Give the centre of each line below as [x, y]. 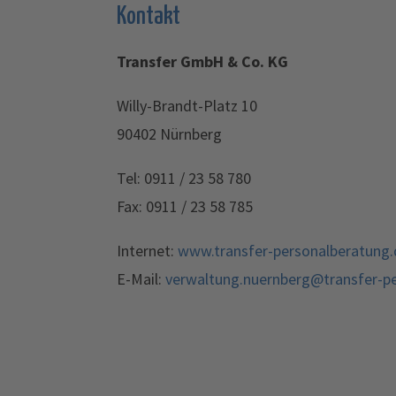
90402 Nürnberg [169, 134]
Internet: [147, 251]
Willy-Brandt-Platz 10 [187, 106]
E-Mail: [141, 279]
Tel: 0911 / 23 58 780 [184, 178]
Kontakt [148, 17]
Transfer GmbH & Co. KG [202, 61]
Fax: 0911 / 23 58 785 [185, 206]
